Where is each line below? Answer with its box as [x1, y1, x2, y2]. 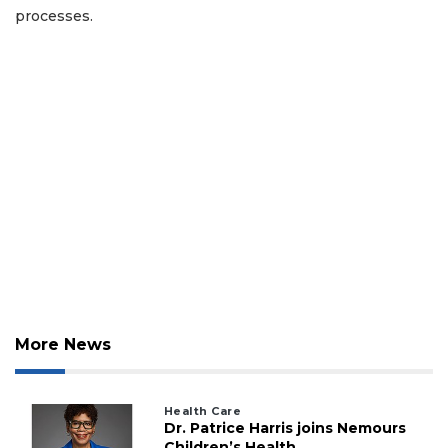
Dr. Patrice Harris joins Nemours [163, 418, 406, 437]
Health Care [163, 403, 242, 418]
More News [15, 334, 111, 354]
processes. [15, 6, 93, 25]
